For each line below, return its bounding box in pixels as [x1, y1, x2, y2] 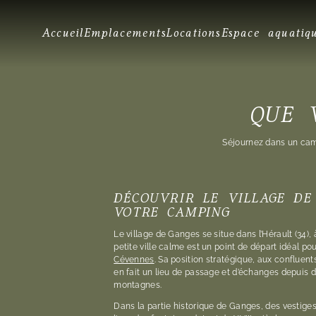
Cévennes [114, 255, 154, 265]
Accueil [42, 26, 85, 40]
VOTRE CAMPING [114, 205, 231, 220]
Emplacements [84, 26, 166, 40]
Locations [166, 26, 221, 40]
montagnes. [114, 280, 162, 290]
